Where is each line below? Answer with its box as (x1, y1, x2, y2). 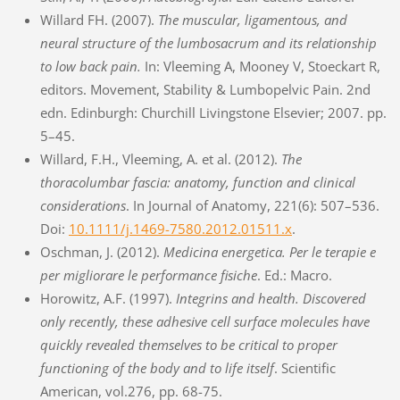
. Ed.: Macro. (256, 265, 332, 284)
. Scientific (273, 358, 336, 377)
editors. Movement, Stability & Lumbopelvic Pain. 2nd (39, 79, 371, 98)
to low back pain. (39, 56, 141, 75)
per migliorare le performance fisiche (39, 265, 257, 284)
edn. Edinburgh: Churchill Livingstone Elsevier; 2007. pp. (39, 103, 387, 121)
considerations (39, 196, 126, 214)
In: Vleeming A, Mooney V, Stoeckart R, (140, 56, 380, 75)
